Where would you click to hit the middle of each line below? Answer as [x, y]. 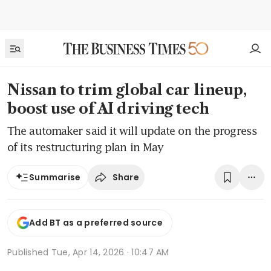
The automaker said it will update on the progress [132, 131]
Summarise [55, 177]
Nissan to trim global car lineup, [127, 90]
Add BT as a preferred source [96, 223]
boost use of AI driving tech [108, 109]
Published [29, 252]
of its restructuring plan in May [86, 147]
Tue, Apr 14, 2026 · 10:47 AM [110, 252]
